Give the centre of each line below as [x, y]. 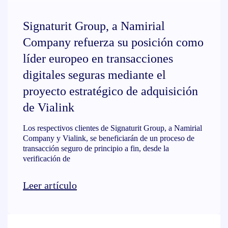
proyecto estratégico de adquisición [110, 91]
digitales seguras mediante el [94, 75]
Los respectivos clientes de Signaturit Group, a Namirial [112, 128]
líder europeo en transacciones [98, 59]
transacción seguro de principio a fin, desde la [96, 148]
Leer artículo [50, 185]
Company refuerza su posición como [113, 42]
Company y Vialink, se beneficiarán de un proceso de [109, 138]
